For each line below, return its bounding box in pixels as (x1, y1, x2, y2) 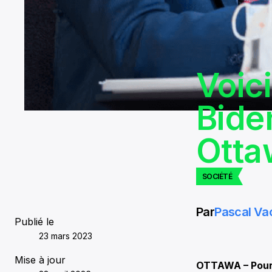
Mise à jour (15, 254, 66, 267)
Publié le (15, 216, 54, 228)
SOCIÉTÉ (202, 172, 233, 182)
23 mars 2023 (39, 231, 92, 242)
